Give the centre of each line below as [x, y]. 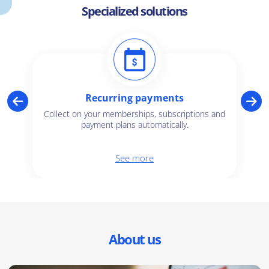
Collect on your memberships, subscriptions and [134, 114]
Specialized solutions [134, 11]
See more [134, 158]
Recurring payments [134, 98]
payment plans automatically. [134, 125]
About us [134, 239]
